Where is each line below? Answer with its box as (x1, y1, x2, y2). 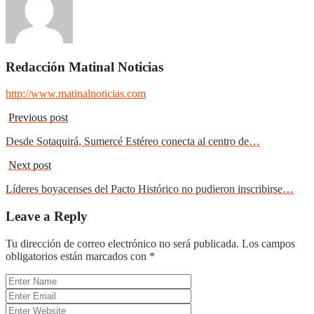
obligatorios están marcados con (6, 250, 149, 262)
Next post (8, 159, 51, 172)
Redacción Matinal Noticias (6, 59, 163, 74)
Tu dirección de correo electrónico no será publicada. (6, 237, 239, 250)
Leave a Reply (6, 209, 88, 224)
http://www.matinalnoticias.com (6, 88, 146, 100)
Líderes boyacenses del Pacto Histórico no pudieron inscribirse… (6, 183, 294, 196)
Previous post (8, 111, 68, 124)
